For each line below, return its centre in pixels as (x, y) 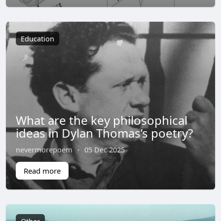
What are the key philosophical (101, 120)
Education (37, 39)
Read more (42, 171)
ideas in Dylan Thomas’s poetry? (104, 133)
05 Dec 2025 (104, 149)
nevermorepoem (44, 149)
